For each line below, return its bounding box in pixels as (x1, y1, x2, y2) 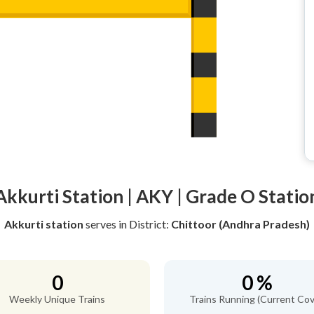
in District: (118, 217, 171, 231)
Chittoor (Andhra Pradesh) (171, 217, 310, 231)
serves (83, 217, 118, 231)
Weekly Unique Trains (9, 293, 105, 305)
